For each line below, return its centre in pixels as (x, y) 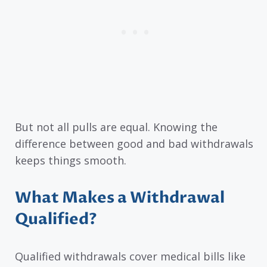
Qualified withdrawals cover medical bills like (130, 257)
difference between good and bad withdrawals (134, 144)
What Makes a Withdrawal (120, 198)
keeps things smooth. (71, 161)
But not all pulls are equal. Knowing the (116, 127)
